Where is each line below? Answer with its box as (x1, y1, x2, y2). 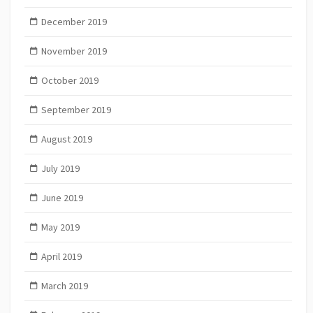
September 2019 (41, 103, 111, 117)
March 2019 (41, 279, 88, 293)
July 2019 (41, 162, 80, 175)
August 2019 (41, 133, 92, 146)
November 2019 (41, 45, 107, 58)
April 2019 (41, 250, 82, 263)
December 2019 (41, 15, 107, 29)
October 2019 (41, 74, 99, 87)
